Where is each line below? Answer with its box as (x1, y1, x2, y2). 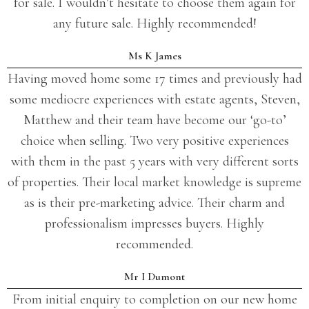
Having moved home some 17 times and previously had (7, 70, 302, 87)
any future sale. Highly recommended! (52, 14, 257, 32)
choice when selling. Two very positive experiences (20, 132, 289, 149)
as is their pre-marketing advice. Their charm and (24, 194, 285, 211)
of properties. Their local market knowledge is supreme (8, 173, 301, 190)
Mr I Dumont (124, 269, 185, 283)
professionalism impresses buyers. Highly (45, 215, 264, 232)
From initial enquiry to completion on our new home (12, 290, 297, 308)
